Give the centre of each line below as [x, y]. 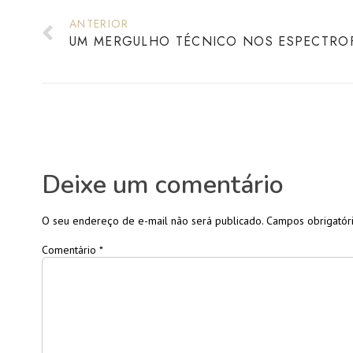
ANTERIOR [99, 24]
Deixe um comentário [163, 185]
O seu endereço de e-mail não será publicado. [152, 221]
